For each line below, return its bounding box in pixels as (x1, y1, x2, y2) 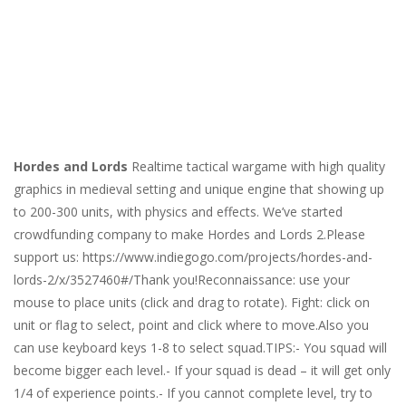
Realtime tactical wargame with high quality (128, 158, 385, 176)
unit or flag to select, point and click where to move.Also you (14, 316, 369, 334)
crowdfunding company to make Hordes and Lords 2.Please (14, 226, 365, 244)
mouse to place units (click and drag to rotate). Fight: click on (14, 294, 370, 312)
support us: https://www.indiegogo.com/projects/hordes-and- (14, 248, 372, 266)
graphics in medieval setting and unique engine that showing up (14, 180, 384, 198)
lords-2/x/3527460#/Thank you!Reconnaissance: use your (14, 271, 350, 289)
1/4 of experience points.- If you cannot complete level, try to (14, 384, 372, 402)
